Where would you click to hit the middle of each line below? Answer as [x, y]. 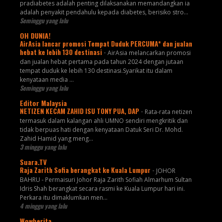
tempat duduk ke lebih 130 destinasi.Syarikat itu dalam [96, 71]
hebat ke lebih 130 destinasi [61, 52]
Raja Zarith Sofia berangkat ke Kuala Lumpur [86, 170]
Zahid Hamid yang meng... [56, 139]
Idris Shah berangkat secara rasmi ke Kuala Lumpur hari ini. [102, 189]
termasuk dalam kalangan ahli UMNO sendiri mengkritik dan [104, 121]
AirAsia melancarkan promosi [149, 53]
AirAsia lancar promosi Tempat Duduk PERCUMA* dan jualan [106, 44]
